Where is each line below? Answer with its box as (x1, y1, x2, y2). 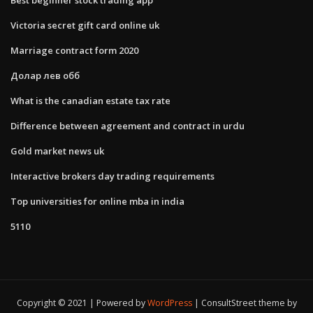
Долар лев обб (10, 68, 80, 82)
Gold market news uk (10, 144, 104, 157)
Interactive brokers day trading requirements (10, 169, 214, 182)
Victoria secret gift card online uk (10, 18, 159, 31)
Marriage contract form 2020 (10, 43, 138, 57)
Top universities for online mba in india (10, 194, 184, 208)
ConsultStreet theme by (201, 297, 297, 310)
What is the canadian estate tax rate (10, 94, 170, 107)
